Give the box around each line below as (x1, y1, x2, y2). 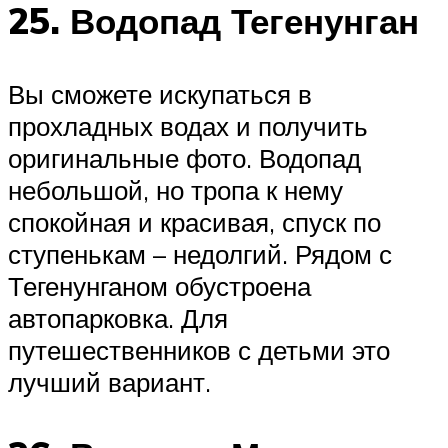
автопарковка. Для (8, 302, 228, 335)
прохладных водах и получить (8, 110, 368, 143)
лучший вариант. (8, 366, 211, 399)
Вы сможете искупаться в (8, 78, 312, 111)
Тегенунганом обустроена (8, 270, 311, 303)
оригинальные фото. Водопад (8, 142, 361, 175)
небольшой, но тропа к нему (8, 174, 343, 207)
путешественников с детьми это (8, 334, 390, 367)
